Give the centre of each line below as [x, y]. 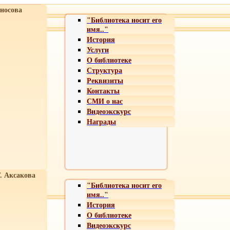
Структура [104, 71]
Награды [101, 122]
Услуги [98, 50]
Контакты [103, 91]
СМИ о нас [105, 101]
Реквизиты [105, 81]
